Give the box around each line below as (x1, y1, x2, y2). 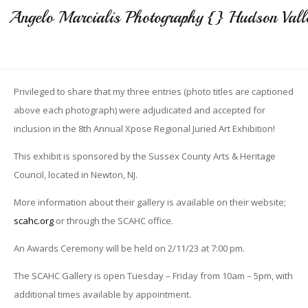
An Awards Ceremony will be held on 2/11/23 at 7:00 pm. (13, 241, 245, 254)
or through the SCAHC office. (53, 214, 173, 227)
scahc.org (13, 214, 54, 227)
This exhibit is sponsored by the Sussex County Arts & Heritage (13, 149, 276, 162)
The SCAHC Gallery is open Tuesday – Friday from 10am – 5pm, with (13, 269, 293, 282)
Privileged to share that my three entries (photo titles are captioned (13, 85, 294, 98)
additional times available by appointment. (13, 287, 191, 300)
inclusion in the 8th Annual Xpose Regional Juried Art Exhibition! (13, 122, 275, 135)
